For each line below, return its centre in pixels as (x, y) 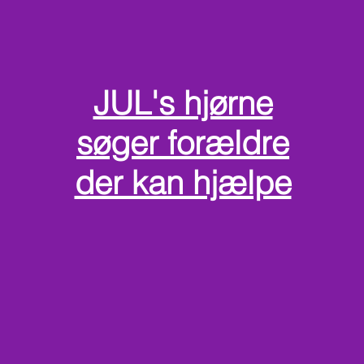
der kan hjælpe (183, 182)
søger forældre (183, 142)
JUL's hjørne (183, 102)
